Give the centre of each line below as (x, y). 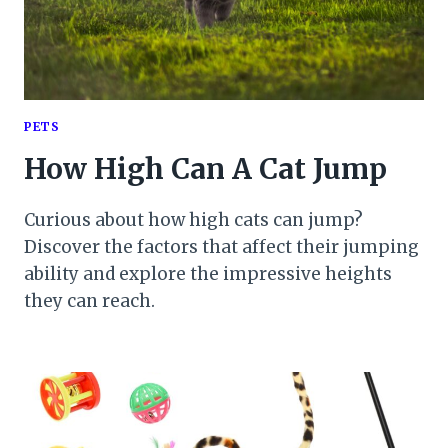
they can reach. (89, 300)
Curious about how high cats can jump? (193, 219)
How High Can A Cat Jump (205, 168)
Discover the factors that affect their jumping (221, 246)
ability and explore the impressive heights (208, 273)
